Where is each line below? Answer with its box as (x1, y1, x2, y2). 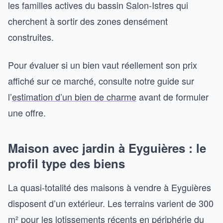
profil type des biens (8, 155, 125, 172)
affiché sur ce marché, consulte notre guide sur (8, 74, 194, 87)
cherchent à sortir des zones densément (8, 14, 168, 27)
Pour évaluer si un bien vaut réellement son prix (8, 58, 197, 71)
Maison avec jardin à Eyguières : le (8, 139, 206, 156)
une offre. (8, 106, 46, 119)
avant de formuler (136, 90, 209, 103)
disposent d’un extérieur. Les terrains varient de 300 (8, 197, 214, 210)
